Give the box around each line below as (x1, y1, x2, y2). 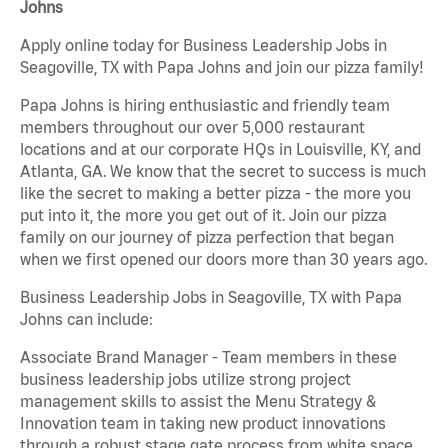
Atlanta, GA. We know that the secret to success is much (20, 162, 426, 181)
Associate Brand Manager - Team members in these (20, 348, 397, 367)
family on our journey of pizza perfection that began (20, 228, 394, 247)
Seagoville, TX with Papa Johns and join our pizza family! (20, 58, 424, 77)
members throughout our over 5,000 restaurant (20, 118, 365, 137)
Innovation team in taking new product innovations (20, 414, 386, 433)
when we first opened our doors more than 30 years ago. (20, 250, 427, 269)
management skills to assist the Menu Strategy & (20, 392, 376, 411)
